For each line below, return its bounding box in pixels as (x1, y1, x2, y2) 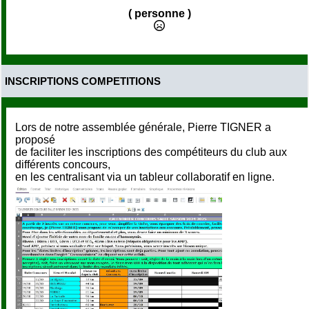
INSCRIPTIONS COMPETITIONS (5, 75, 161, 88)
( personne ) (128, 8, 191, 20)
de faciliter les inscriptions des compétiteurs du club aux (15, 146, 287, 159)
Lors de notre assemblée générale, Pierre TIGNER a (15, 121, 271, 134)
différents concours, (15, 159, 110, 171)
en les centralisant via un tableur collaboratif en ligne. (15, 171, 275, 183)
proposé (15, 134, 55, 146)
